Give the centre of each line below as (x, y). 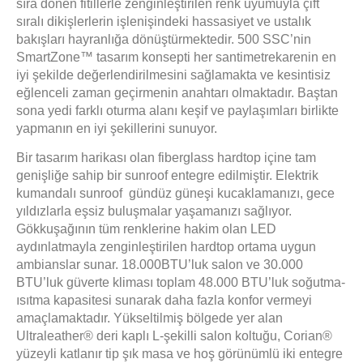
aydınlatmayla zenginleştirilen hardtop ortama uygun (166, 247)
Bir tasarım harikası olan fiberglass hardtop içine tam (166, 158)
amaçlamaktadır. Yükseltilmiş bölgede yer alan (149, 318)
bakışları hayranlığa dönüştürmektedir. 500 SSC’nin (164, 39)
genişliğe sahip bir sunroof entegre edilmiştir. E (150, 176)
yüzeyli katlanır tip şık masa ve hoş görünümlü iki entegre (179, 354)
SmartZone (48, 57)
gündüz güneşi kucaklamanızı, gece (230, 194)
